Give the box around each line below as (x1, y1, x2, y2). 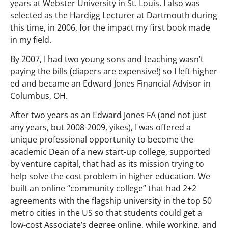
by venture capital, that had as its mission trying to (10, 158, 204, 170)
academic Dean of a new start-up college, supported (10, 146, 210, 158)
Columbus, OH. (10, 90, 70, 101)
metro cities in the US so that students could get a (10, 207, 202, 219)
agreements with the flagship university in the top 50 (10, 195, 212, 207)
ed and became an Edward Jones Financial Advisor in (10, 77, 211, 89)
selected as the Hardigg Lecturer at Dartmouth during (10, 9, 217, 21)
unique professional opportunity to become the (10, 134, 193, 146)
